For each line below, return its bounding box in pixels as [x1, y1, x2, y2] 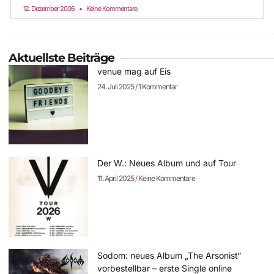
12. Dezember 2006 [23, 4, 76, 13]
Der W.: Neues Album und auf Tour [97, 158, 237, 169]
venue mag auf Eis [97, 66, 171, 77]
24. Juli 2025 [97, 82, 136, 92]
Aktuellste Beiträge [9, 51, 114, 65]
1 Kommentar [137, 82, 178, 92]
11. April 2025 [97, 174, 136, 183]
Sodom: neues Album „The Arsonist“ [97, 250, 242, 261]
